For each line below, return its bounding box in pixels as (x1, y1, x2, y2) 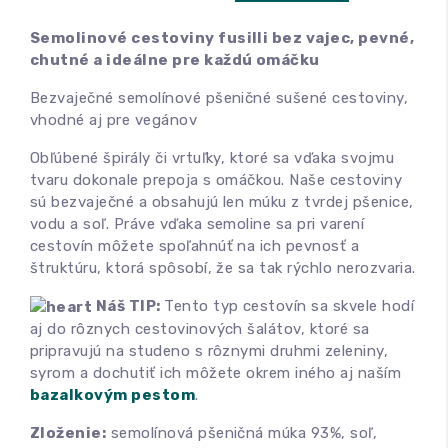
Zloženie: (30, 424, 107, 443)
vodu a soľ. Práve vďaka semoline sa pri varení (30, 215, 365, 233)
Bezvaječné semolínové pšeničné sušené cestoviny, (30, 89, 409, 107)
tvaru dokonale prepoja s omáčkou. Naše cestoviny (30, 171, 403, 189)
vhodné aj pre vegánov (30, 111, 198, 129)
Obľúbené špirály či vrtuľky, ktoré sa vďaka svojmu (30, 149, 394, 167)
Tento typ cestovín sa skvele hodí (164, 297, 415, 315)
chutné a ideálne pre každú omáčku (30, 51, 320, 69)
